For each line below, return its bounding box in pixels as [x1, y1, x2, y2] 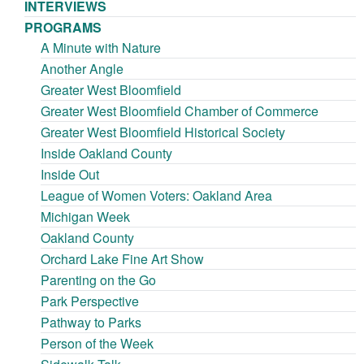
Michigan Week [41, 207, 130, 227]
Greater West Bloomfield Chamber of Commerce [41, 102, 318, 121]
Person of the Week [41, 334, 154, 353]
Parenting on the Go [41, 271, 156, 290]
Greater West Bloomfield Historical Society [41, 123, 285, 142]
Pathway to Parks [41, 313, 141, 332]
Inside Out [41, 165, 99, 184]
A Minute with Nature [41, 38, 161, 58]
